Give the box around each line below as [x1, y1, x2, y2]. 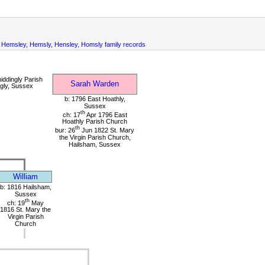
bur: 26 [55, 127, 75, 134]
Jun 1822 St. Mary [80, 127, 134, 134]
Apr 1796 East [85, 111, 127, 118]
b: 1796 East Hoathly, [64, 95, 125, 102]
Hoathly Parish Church [62, 118, 127, 125]
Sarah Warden [70, 79, 119, 88]
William [13, 172, 38, 181]
